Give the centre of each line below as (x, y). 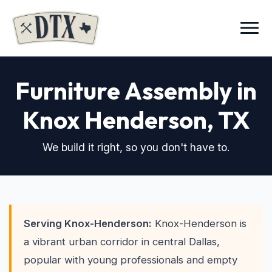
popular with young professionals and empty (131, 260)
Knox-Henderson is (199, 223)
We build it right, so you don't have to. (136, 147)
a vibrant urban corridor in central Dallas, (122, 242)
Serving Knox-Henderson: (88, 223)
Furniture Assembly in (136, 90)
